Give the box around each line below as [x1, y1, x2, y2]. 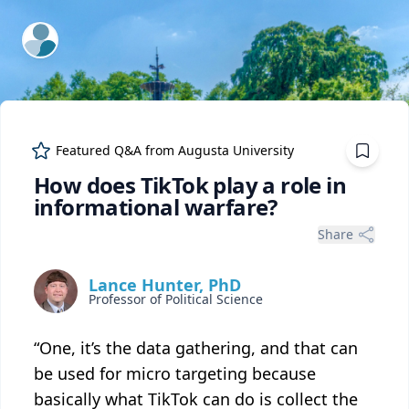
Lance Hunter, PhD [89, 274, 241, 296]
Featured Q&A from [56, 142, 178, 159]
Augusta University [178, 142, 294, 159]
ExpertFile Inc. [23, 24, 119, 44]
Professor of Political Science [89, 290, 263, 308]
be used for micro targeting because [34, 362, 316, 384]
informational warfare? [34, 192, 283, 222]
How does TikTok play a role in [34, 170, 346, 200]
